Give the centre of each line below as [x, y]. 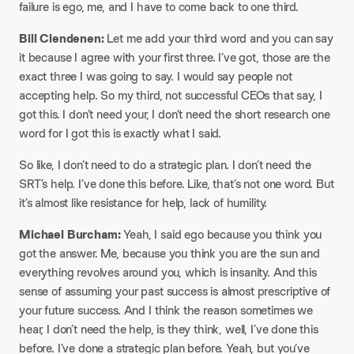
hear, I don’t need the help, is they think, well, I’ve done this [169, 329]
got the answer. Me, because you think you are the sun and [169, 253]
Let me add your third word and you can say [218, 38]
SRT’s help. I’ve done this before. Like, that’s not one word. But [177, 184]
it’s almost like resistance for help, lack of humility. [143, 203]
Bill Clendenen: [62, 38]
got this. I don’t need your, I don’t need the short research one [175, 114]
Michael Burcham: [70, 234]
